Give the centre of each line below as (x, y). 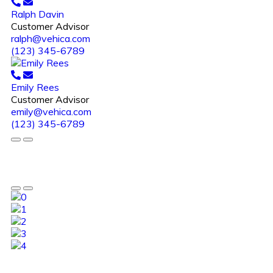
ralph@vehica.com (51, 38)
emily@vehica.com (51, 111)
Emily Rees (35, 87)
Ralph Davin (37, 14)
